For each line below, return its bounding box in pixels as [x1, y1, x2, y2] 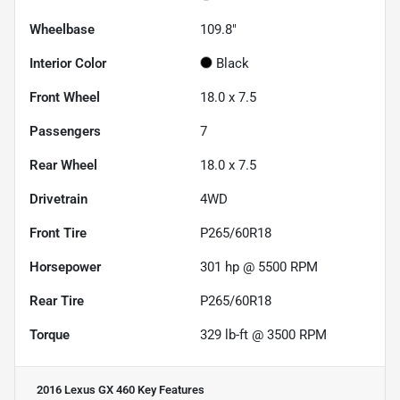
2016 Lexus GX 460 [37, 382, 135, 396]
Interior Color [29, 54, 106, 71]
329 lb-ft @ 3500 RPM [200, 326, 327, 343]
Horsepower [29, 258, 101, 275]
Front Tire [29, 224, 87, 241]
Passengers [29, 122, 101, 139]
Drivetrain [29, 190, 87, 207]
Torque [29, 326, 70, 343]
